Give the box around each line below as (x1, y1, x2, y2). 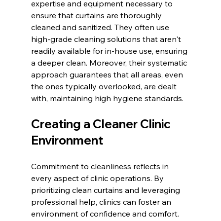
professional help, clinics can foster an (31, 196, 173, 207)
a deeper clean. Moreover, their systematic (31, 57, 189, 68)
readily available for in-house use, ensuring (31, 45, 189, 56)
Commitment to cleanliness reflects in (31, 161, 171, 171)
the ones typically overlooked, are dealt (31, 81, 179, 91)
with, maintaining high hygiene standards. (31, 93, 184, 103)
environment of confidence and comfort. (31, 208, 181, 219)
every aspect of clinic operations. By (31, 173, 166, 183)
